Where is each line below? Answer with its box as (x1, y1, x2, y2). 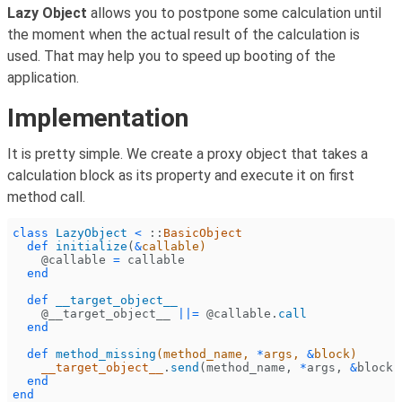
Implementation (7, 103, 188, 134)
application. (7, 69, 79, 87)
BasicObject (163, 226, 243, 240)
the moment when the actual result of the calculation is (7, 26, 360, 44)
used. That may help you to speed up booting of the (7, 48, 336, 66)
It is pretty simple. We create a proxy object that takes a (7, 144, 368, 162)
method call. (7, 188, 85, 205)
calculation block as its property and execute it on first (7, 166, 354, 184)
